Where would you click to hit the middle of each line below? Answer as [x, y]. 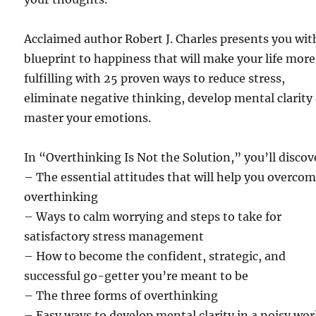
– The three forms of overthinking [121, 296]
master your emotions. [88, 118]
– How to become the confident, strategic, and [155, 256]
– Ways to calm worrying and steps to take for [153, 217]
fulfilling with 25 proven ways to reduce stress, [155, 78]
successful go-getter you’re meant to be [136, 276]
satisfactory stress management [114, 236]
